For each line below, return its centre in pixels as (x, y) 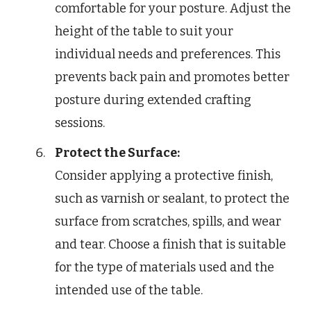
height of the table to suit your (144, 31)
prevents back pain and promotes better (172, 77)
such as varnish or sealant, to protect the (172, 198)
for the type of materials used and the (165, 267)
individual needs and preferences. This (168, 54)
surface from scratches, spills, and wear (168, 221)
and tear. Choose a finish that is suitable (170, 244)
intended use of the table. (129, 290)
